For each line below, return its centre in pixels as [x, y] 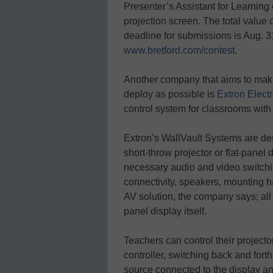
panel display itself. [165, 211]
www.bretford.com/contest [179, 50]
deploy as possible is [170, 94]
